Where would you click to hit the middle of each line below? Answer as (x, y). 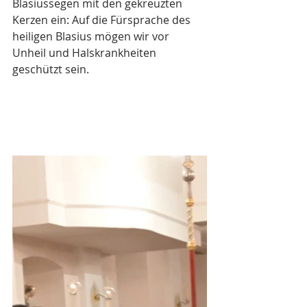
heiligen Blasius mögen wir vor (92, 37)
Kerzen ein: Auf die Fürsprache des (103, 20)
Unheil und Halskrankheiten (86, 53)
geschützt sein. (52, 70)
